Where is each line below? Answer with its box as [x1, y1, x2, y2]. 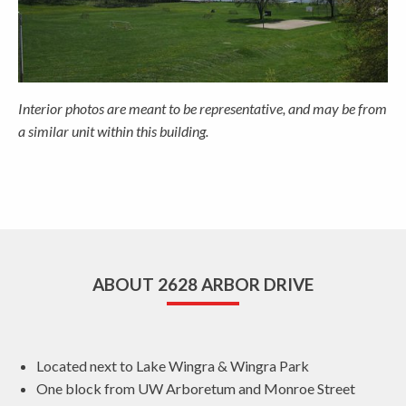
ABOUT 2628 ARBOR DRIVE [92, 273, 314, 295]
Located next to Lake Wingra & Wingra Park [36, 356, 309, 374]
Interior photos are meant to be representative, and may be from [18, 99, 387, 117]
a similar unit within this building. [18, 121, 208, 140]
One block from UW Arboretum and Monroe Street [36, 379, 355, 397]
